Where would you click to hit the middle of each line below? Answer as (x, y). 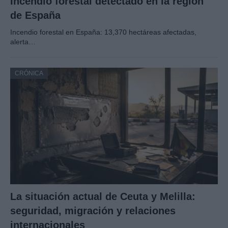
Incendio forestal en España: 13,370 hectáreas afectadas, (103, 32)
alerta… (23, 42)
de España (35, 16)
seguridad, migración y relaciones (93, 211)
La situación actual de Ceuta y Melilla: (103, 197)
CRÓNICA (29, 74)
